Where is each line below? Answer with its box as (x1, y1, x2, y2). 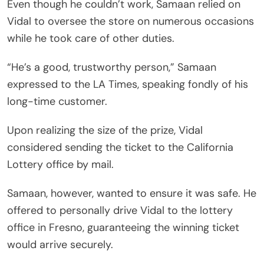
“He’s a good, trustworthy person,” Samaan (7, 60, 216, 74)
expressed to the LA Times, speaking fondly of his (7, 77, 248, 91)
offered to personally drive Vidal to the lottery (7, 203, 233, 217)
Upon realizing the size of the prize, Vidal (7, 123, 203, 137)
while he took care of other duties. (7, 31, 174, 45)
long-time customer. (7, 94, 107, 108)
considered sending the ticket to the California (7, 140, 233, 154)
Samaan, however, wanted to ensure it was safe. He (7, 186, 256, 200)
